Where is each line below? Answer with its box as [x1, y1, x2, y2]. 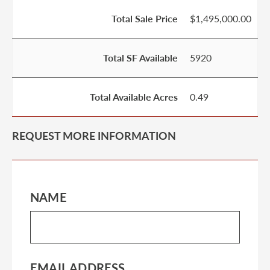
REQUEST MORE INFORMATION [12, 128, 176, 143]
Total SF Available [103, 51, 178, 64]
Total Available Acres [90, 90, 178, 104]
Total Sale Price [111, 11, 178, 25]
